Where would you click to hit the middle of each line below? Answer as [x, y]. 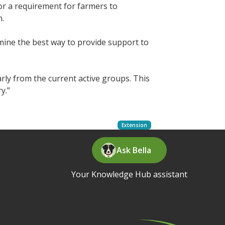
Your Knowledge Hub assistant [130, 174]
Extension [134, 125]
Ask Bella [134, 150]
